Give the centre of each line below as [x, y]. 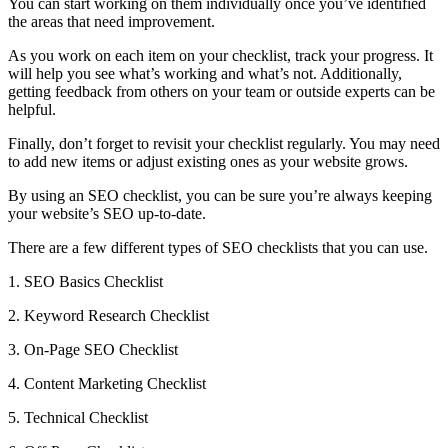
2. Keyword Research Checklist [108, 316]
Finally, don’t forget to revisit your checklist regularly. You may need [224, 144]
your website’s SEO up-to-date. [107, 214]
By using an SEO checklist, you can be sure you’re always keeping [220, 196]
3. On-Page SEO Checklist [93, 350]
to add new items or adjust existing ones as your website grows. [208, 162]
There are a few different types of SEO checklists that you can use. [218, 248]
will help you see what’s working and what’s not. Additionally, [205, 74]
